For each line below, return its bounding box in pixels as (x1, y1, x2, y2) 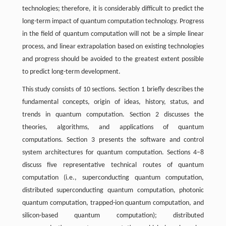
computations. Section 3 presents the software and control (22, 136, 204, 144)
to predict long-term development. (22, 68, 121, 76)
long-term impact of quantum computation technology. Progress (22, 18, 204, 25)
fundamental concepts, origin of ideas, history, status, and (22, 98, 204, 106)
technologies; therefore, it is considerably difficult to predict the (22, 5, 204, 13)
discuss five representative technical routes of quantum (22, 161, 204, 169)
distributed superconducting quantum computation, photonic (22, 187, 204, 194)
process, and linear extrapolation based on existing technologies (22, 43, 204, 50)
